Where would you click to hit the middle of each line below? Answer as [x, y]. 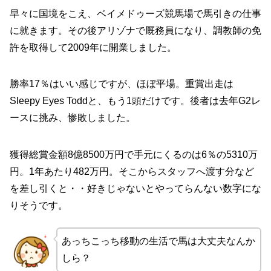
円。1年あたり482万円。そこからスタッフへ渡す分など [132, 171]
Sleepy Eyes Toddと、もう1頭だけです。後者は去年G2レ [135, 101]
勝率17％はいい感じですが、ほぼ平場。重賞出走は [122, 84]
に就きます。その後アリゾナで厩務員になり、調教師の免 [135, 30]
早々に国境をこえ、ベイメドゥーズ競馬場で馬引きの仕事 [135, 13]
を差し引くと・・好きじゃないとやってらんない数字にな [135, 188]
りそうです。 [39, 205]
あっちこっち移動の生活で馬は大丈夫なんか [158, 241]
